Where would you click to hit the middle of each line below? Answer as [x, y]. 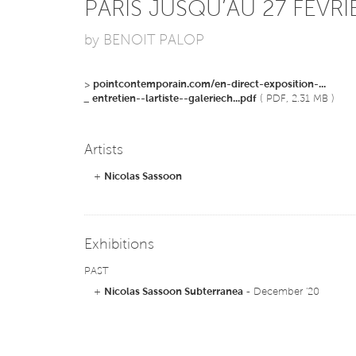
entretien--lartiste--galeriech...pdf [174, 99]
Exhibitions [119, 246]
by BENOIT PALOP [144, 41]
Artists [103, 151]
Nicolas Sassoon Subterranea [173, 292]
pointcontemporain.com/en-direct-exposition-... [209, 85]
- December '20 [281, 292]
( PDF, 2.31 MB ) [295, 99]
